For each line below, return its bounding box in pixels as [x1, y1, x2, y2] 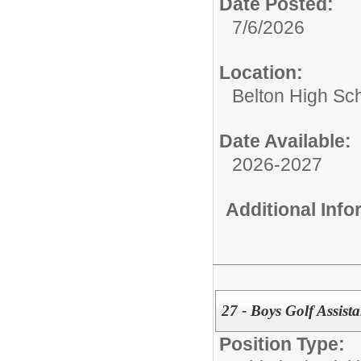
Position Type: [219, 333, 345, 355]
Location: [219, 62, 303, 83]
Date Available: [219, 131, 351, 151]
